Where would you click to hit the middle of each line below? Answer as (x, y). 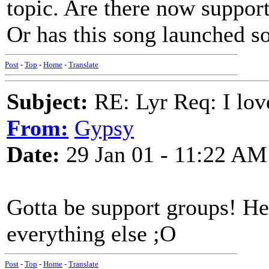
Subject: (47, 101)
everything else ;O (91, 234)
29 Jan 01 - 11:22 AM (164, 154)
